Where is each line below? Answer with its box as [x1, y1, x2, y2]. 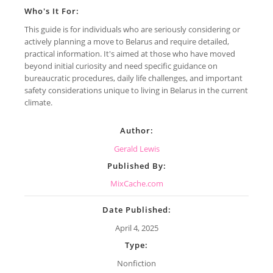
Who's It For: [24, 5, 79, 16]
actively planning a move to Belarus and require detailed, [24, 35, 229, 47]
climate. [24, 96, 52, 108]
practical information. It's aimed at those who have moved [24, 48, 235, 59]
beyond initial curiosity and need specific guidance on [24, 60, 218, 71]
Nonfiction [117, 258, 156, 269]
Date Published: [102, 204, 171, 216]
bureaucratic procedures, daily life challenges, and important [24, 72, 243, 83]
